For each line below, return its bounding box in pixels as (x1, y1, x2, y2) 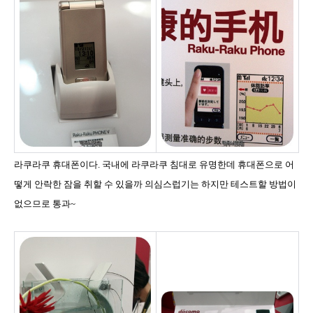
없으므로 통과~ (14, 198, 75, 209)
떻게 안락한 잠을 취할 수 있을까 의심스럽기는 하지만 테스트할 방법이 (14, 178, 296, 189)
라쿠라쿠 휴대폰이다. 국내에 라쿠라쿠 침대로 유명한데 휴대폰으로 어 (14, 159, 294, 170)
